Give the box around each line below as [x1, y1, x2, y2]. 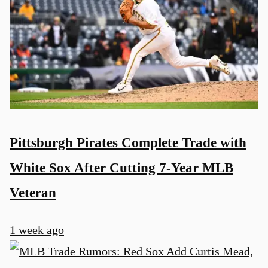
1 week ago [10, 223, 64, 236]
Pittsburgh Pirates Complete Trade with [10, 134, 246, 150]
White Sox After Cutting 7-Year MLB [10, 159, 233, 175]
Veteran [10, 184, 56, 200]
